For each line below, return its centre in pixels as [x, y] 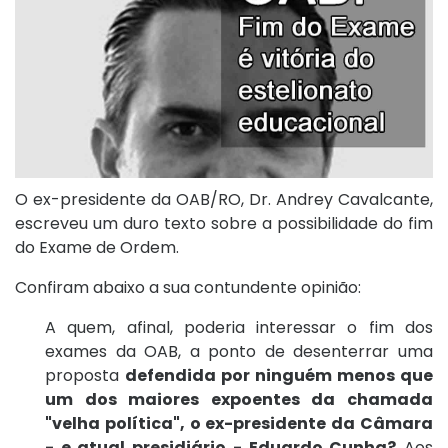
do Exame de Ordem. [97, 248]
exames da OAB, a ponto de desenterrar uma [239, 352]
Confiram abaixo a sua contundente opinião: [188, 288]
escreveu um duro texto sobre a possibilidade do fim [224, 224]
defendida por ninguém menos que [279, 376]
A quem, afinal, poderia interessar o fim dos [239, 328]
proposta [85, 376]
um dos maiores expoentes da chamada [239, 400]
